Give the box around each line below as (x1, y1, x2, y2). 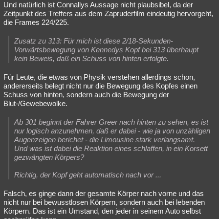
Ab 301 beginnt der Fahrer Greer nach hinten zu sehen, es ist (14, 117, 208, 126)
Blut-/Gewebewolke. (3, 99, 67, 108)
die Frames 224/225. (3, 18, 69, 26)
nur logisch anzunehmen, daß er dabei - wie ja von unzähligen (14, 126, 210, 135)
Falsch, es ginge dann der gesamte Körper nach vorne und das (3, 189, 204, 197)
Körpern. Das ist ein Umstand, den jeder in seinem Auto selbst (3, 206, 201, 215)
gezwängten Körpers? (14, 153, 84, 161)
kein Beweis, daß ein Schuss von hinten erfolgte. (14, 54, 169, 63)
